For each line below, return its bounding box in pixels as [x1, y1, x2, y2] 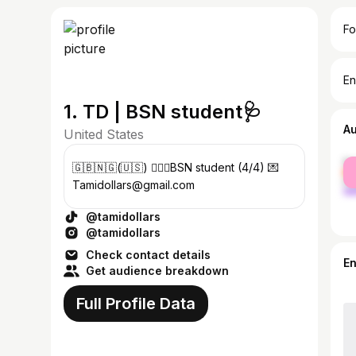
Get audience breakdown [86, 264, 229, 277]
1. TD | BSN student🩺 [64, 100, 261, 123]
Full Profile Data [76, 294, 195, 313]
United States [64, 126, 144, 142]
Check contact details [86, 248, 211, 261]
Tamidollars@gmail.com [72, 178, 195, 192]
